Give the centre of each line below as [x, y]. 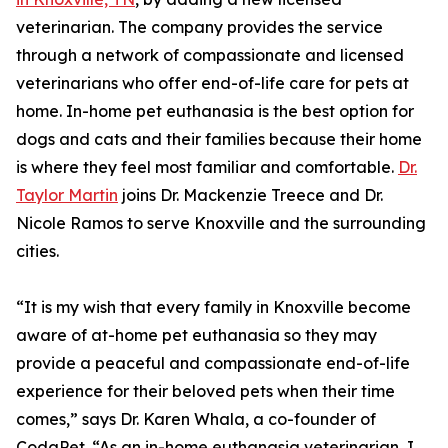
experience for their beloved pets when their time [205, 391]
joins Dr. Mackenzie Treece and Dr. [250, 195]
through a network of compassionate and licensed [210, 55]
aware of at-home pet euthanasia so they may [196, 335]
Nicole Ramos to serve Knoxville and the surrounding [221, 223]
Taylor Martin [67, 195]
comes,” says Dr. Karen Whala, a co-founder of [196, 419]
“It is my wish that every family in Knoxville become [213, 307]
